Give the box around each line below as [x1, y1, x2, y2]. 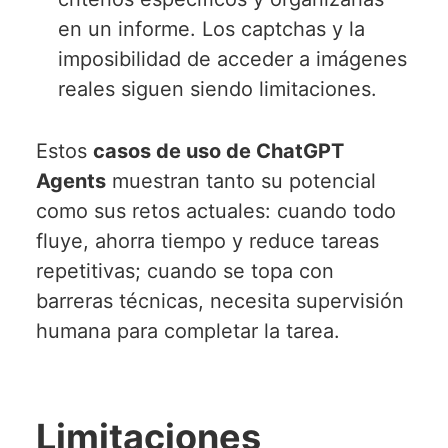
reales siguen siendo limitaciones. [58, 76, 378, 101]
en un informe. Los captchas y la [58, 16, 366, 41]
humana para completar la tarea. [35, 318, 340, 343]
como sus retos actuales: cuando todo [35, 198, 396, 223]
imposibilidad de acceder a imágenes [58, 46, 408, 71]
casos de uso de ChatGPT [92, 138, 344, 163]
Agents [35, 168, 106, 193]
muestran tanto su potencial [105, 168, 376, 193]
